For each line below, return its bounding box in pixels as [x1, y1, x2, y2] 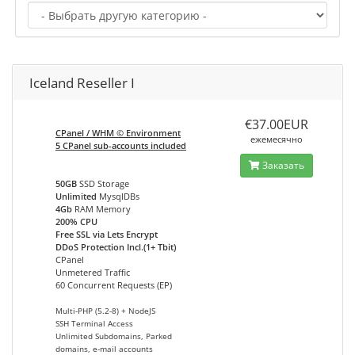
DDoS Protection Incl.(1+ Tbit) [55, 241, 176, 253]
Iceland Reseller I [29, 74, 135, 92]
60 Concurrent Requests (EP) [55, 279, 172, 291]
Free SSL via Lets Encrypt [55, 228, 158, 240]
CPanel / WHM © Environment [55, 127, 181, 139]
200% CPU [55, 216, 97, 227]
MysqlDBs [97, 190, 139, 202]
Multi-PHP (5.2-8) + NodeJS [55, 306, 155, 316]
